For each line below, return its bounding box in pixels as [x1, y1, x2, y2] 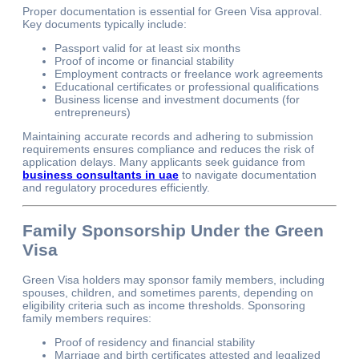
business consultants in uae [22, 168, 179, 182]
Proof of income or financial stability [54, 54, 234, 68]
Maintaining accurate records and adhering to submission [22, 130, 313, 143]
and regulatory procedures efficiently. [22, 181, 210, 195]
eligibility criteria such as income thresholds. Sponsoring [22, 299, 305, 313]
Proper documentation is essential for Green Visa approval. [22, 5, 322, 18]
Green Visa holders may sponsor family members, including [22, 273, 325, 287]
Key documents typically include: [22, 18, 187, 31]
